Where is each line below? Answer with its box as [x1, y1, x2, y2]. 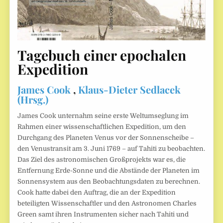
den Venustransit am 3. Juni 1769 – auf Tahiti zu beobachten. [17, 145, 206, 153]
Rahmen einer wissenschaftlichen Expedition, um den [17, 123, 187, 131]
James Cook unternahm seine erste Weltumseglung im [17, 112, 189, 120]
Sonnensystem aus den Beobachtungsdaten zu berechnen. [17, 178, 201, 186]
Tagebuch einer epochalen [17, 46, 187, 65]
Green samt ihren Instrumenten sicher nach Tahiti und [17, 211, 189, 219]
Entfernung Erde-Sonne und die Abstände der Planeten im [17, 167, 200, 175]
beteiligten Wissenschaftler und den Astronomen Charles [17, 200, 197, 208]
